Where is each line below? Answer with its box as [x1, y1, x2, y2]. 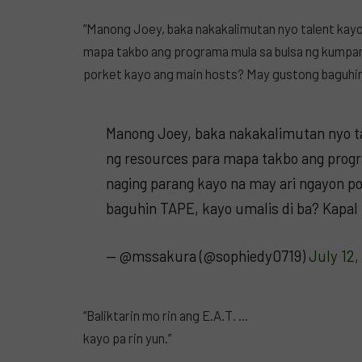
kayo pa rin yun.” [83, 330, 171, 347]
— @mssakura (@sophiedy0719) [105, 246, 309, 266]
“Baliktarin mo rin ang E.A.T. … [83, 307, 249, 324]
